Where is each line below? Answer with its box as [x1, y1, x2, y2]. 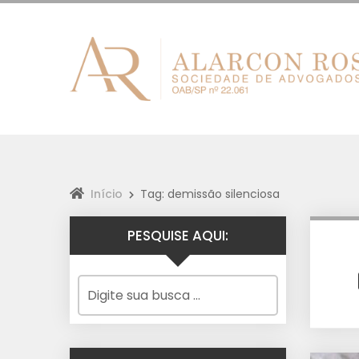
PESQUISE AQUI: [127, 226, 228, 245]
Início [91, 186, 123, 202]
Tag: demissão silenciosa [140, 186, 280, 202]
